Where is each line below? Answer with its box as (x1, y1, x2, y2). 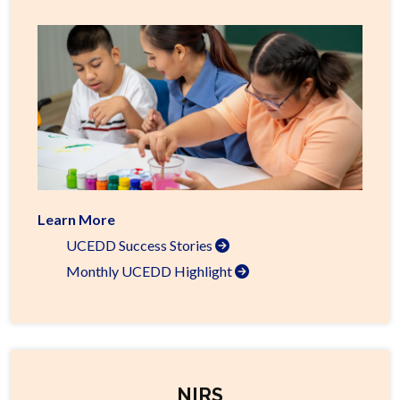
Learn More (37, 210, 115, 228)
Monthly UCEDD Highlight (66, 262, 235, 279)
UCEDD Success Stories (66, 236, 215, 254)
